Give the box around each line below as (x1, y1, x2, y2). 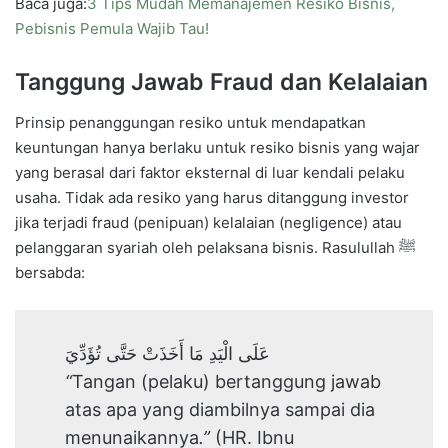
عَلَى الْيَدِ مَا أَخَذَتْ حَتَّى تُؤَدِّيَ (65, 342, 270, 364)
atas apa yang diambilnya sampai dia (65, 398, 375, 420)
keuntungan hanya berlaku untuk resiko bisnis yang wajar (15, 137, 420, 157)
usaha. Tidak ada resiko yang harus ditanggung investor (15, 187, 409, 207)
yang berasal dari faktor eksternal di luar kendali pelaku (15, 162, 405, 182)
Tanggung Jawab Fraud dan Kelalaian (15, 68, 428, 97)
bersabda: (15, 262, 85, 282)
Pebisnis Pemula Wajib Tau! (15, 19, 209, 39)
